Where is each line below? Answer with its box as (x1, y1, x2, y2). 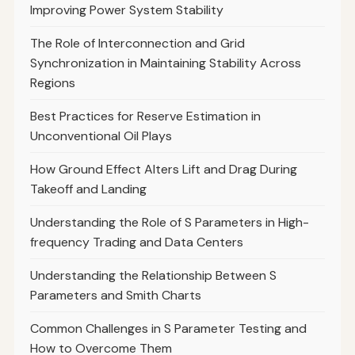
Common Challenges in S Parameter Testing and (29, 320, 307, 338)
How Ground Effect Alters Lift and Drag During (29, 161, 297, 178)
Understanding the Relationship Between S (29, 267, 277, 284)
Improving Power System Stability (29, 2, 223, 19)
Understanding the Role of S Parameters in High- (29, 214, 309, 231)
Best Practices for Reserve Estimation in (29, 108, 261, 125)
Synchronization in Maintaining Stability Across (29, 55, 301, 72)
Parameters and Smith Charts (29, 287, 201, 304)
